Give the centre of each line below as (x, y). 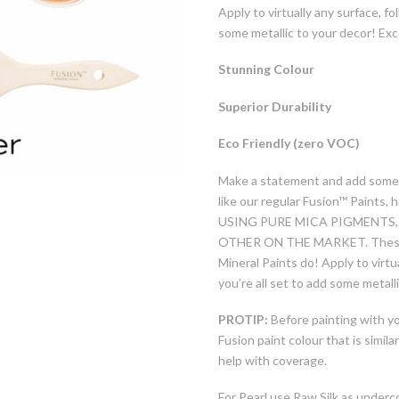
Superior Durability (275, 106)
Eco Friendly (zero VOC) (289, 143)
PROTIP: (244, 319)
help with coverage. (273, 360)
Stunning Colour (267, 69)
